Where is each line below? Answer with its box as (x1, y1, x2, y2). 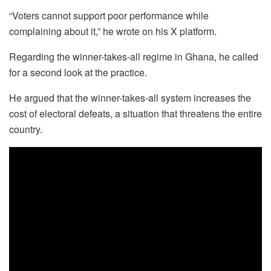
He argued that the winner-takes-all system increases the (9, 90, 251, 105)
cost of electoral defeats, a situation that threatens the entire (9, 106, 262, 120)
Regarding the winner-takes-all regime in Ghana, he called (9, 49, 258, 64)
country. (9, 122, 42, 136)
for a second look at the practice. (9, 65, 147, 79)
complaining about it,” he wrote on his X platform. (9, 24, 217, 38)
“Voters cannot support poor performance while (9, 8, 209, 22)
